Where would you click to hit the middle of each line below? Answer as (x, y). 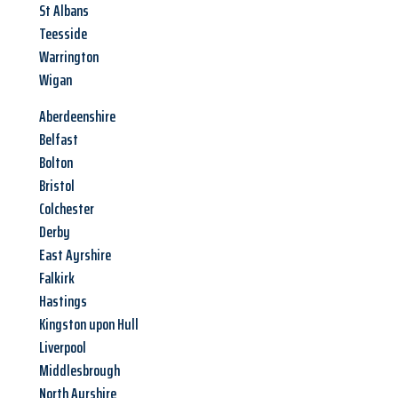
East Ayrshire (75, 255)
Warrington (69, 57)
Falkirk (57, 279)
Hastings (63, 302)
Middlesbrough (80, 371)
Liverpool (63, 348)
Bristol (57, 186)
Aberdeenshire (77, 117)
